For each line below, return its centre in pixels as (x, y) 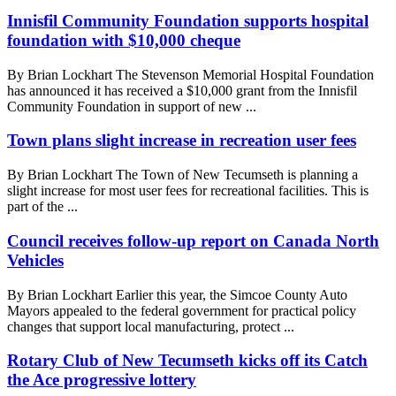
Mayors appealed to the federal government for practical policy (182, 310)
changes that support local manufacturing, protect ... (151, 326)
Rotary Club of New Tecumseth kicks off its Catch (187, 361)
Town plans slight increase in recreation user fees (182, 141)
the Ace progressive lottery (102, 380)
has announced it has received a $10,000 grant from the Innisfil (182, 90)
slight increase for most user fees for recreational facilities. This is (188, 191)
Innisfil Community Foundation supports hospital (188, 20)
